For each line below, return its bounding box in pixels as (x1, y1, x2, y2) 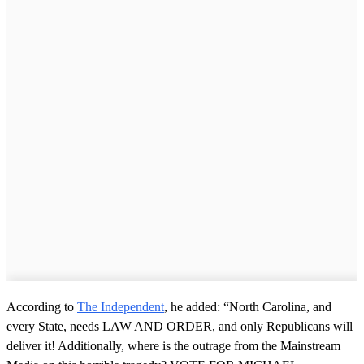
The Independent (77, 300, 164, 314)
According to (6, 300, 77, 314)
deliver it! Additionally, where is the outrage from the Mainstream (6, 339, 340, 353)
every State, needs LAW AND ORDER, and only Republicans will (6, 319, 353, 334)
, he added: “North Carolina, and (164, 300, 331, 314)
